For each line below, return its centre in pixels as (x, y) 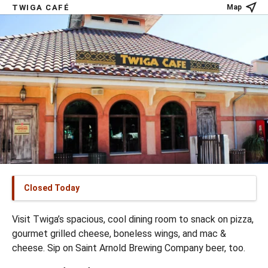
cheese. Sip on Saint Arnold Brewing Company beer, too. (129, 248)
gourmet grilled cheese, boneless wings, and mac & (119, 234)
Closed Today (52, 188)
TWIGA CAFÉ (41, 7)
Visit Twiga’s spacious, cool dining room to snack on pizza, (133, 219)
